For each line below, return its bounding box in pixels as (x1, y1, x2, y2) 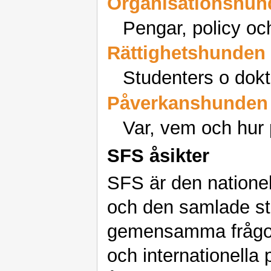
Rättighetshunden (107, 42, 266, 64)
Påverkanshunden (107, 92, 268, 114)
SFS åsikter (107, 145, 209, 167)
